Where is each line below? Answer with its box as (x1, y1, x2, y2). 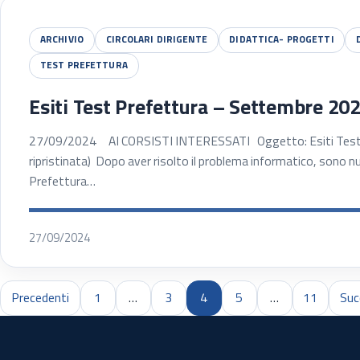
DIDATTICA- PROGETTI (229, 32, 334, 47)
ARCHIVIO (39, 32, 84, 47)
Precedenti (10, 288, 69, 308)
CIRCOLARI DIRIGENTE (105, 32, 207, 47)
